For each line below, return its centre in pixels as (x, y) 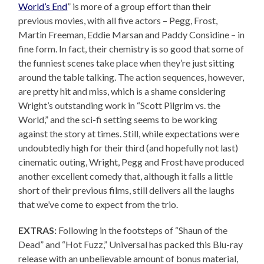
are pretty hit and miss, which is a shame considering (122, 91)
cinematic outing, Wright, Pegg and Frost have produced (131, 161)
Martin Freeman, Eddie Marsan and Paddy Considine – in (132, 34)
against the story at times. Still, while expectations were (129, 133)
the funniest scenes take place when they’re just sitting (127, 62)
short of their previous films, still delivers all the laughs (127, 190)
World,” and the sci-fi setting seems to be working (118, 119)
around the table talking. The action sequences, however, (131, 77)
